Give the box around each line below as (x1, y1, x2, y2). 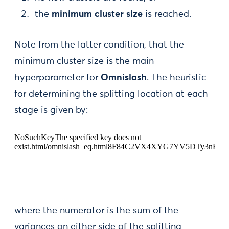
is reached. (143, 10, 191, 19)
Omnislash (101, 73, 147, 83)
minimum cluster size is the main (14, 57, 154, 66)
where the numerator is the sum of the (14, 206, 178, 216)
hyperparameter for (14, 73, 101, 83)
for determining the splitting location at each (14, 89, 208, 99)
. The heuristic (147, 73, 206, 83)
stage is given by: (14, 106, 88, 116)
